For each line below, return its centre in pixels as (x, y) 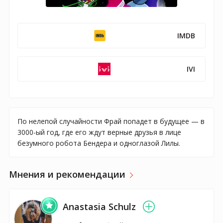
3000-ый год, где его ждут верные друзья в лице (99, 132)
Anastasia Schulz (100, 206)
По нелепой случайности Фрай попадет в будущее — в (111, 121)
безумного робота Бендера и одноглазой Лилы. (99, 143)
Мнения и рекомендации (67, 174)
